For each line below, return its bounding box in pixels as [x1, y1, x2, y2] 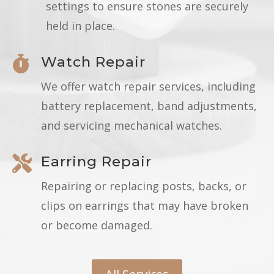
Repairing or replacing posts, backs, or [41, 178, 246, 193]
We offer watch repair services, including [41, 78, 256, 94]
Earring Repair [41, 152, 152, 170]
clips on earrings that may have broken [41, 198, 248, 213]
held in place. [46, 18, 115, 33]
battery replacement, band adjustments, [41, 98, 257, 113]
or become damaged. [41, 217, 152, 232]
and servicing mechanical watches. [41, 117, 222, 133]
